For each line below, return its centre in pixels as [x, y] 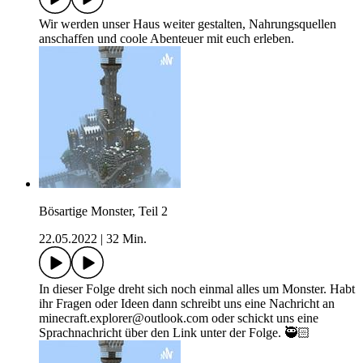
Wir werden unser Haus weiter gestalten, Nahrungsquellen [188, 24]
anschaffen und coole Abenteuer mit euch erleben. [167, 39]
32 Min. [126, 239]
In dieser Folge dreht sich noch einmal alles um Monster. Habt [197, 289]
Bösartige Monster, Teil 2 [103, 211]
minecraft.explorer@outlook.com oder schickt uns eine [179, 318]
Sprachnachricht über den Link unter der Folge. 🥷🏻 [175, 333]
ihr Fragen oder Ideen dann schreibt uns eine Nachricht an [187, 304]
